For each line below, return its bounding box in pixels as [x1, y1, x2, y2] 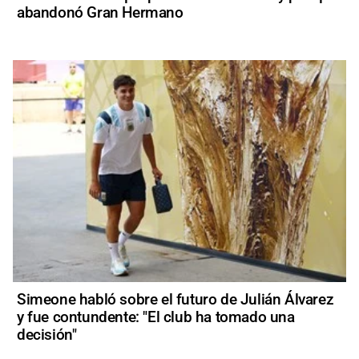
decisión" [17, 325, 77, 344]
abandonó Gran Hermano [17, 2, 184, 22]
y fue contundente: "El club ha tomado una [17, 307, 295, 326]
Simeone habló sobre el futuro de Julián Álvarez [17, 289, 334, 309]
